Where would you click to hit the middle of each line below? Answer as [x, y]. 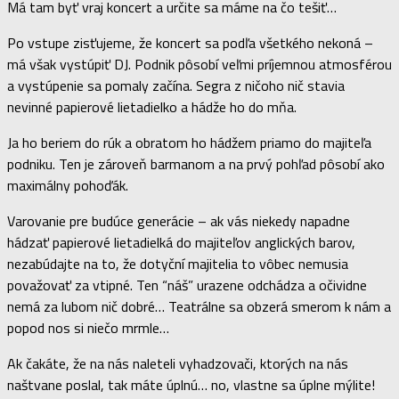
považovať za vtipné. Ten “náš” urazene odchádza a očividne [187, 285]
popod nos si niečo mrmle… [88, 327]
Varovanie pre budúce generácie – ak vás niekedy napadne [179, 220]
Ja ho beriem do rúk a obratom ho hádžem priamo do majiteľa [189, 142]
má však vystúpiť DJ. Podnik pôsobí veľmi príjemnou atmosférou [199, 64]
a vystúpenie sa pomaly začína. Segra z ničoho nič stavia [176, 85]
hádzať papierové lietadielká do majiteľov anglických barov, [181, 242]
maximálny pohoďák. [68, 185]
